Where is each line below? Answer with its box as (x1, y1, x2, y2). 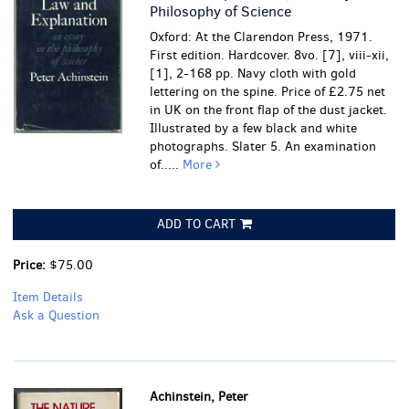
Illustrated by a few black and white (150, 120, 358, 137)
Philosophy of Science (150, 2, 292, 21)
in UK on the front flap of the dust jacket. (150, 101, 388, 119)
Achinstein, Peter (150, 388, 249, 405)
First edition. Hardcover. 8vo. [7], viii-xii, (150, 47, 390, 64)
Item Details (13, 288, 83, 306)
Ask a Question (13, 307, 100, 324)
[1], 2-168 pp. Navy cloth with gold (150, 65, 357, 82)
